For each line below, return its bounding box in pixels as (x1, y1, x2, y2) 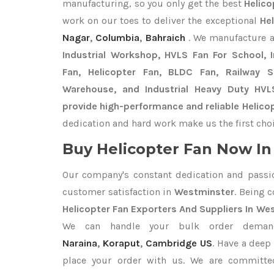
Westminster (174, 186, 234, 198)
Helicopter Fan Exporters (62, 203, 177, 215)
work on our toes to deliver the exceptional (62, 15, 260, 26)
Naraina (62, 237, 97, 249)
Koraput (102, 237, 140, 249)
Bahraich (145, 32, 185, 43)
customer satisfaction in (62, 186, 174, 198)
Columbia (95, 32, 140, 43)
